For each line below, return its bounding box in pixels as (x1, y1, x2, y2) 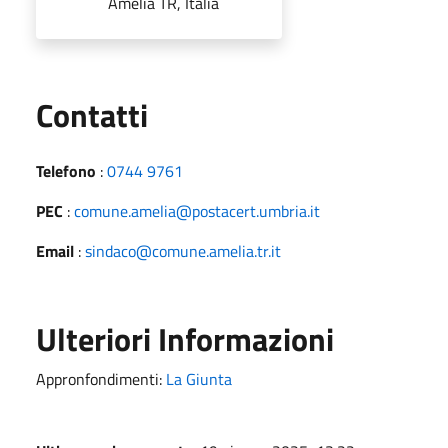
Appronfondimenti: (36, 366, 166, 391)
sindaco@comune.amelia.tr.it (85, 238, 281, 263)
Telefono (36, 158, 96, 183)
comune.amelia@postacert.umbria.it (74, 198, 320, 223)
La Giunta (166, 366, 232, 391)
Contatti (36, 90, 148, 139)
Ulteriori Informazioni (36, 314, 334, 363)
